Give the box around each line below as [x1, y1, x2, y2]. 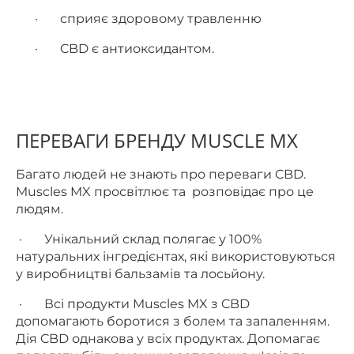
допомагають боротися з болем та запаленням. [16, 314, 330, 329]
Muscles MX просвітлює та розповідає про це [16, 184, 314, 199]
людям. [16, 201, 63, 217]
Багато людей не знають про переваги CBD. [16, 167, 306, 182]
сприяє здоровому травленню [60, 11, 262, 26]
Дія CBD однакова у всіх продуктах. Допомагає [16, 331, 320, 346]
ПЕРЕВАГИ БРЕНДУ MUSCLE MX [16, 127, 298, 153]
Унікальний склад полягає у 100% [44, 232, 262, 247]
